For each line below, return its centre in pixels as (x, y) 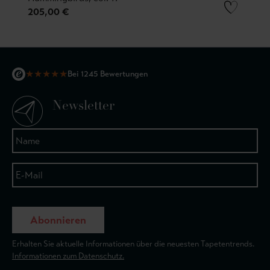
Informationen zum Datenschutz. (68, 256)
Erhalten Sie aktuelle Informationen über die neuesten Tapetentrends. (133, 244)
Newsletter (83, 106)
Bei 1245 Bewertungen (108, 74)
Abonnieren (58, 220)
